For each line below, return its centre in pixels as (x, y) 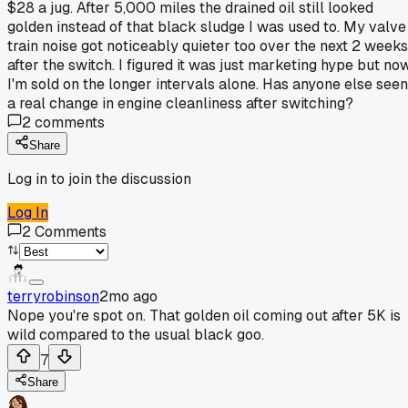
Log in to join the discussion (99, 178)
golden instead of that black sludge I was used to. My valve (207, 26)
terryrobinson (53, 296)
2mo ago (128, 296)
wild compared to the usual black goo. (136, 334)
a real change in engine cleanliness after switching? (180, 103)
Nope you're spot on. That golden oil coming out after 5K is (204, 315)
